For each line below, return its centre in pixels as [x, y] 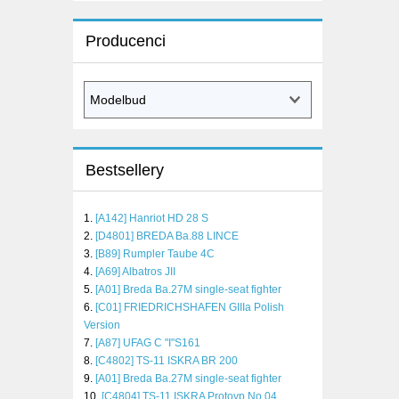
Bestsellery [124, 170]
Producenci [125, 41]
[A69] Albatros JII [135, 272]
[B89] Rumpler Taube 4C [155, 254]
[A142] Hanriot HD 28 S [152, 219]
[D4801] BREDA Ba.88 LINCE [167, 236]
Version [102, 326]
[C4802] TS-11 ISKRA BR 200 [167, 361]
